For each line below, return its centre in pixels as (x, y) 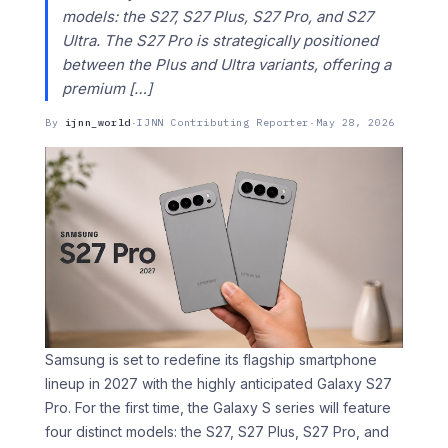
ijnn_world (97, 122)
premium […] (107, 88)
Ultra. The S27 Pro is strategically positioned (220, 40)
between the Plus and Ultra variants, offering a (226, 64)
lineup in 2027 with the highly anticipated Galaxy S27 (218, 384)
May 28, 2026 (355, 122)
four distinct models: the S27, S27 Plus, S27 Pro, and (217, 432)
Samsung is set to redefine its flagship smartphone (211, 360)
